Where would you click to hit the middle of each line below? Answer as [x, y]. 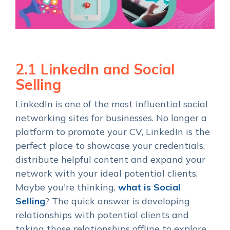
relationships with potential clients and [102, 215]
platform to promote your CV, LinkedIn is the [113, 131]
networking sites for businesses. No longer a [111, 118]
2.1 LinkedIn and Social [95, 69]
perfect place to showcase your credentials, [110, 145]
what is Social [149, 187]
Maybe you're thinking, [67, 187]
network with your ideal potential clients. [107, 173]
